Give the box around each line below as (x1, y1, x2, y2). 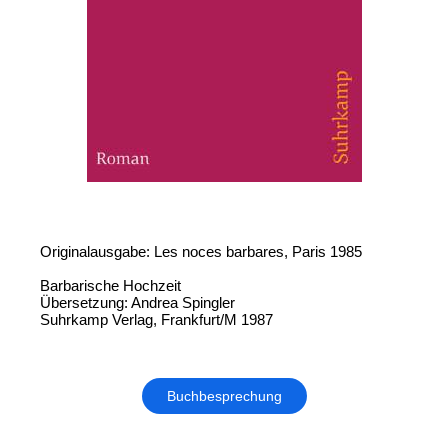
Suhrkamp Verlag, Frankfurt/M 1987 (40, 311, 273, 329)
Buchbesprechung (166, 388, 282, 405)
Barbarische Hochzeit (40, 277, 181, 295)
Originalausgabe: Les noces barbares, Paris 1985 (40, 243, 362, 261)
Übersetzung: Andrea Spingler (40, 294, 235, 312)
